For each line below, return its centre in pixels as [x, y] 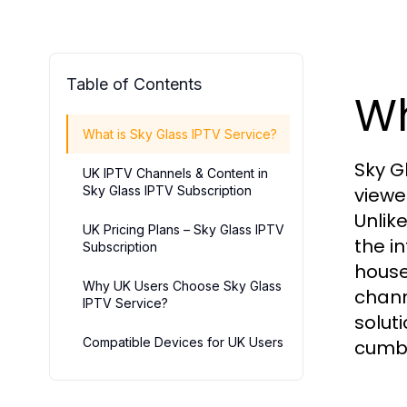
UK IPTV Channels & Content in [175, 173]
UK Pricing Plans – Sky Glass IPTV [184, 229]
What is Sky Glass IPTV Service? [180, 134]
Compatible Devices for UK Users [183, 342]
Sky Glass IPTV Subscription [167, 190]
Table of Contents [134, 84]
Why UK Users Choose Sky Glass [182, 286]
